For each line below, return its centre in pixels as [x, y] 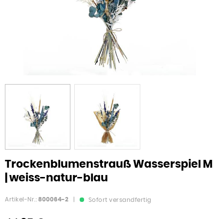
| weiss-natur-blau [56, 178]
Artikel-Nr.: [21, 199]
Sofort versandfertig [119, 200]
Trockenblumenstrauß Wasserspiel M [109, 164]
